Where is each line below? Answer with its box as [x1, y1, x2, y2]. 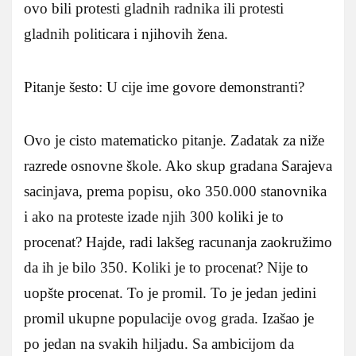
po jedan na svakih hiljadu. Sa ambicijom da [24, 335, 294, 352]
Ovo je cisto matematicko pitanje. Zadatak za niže [24, 131, 324, 149]
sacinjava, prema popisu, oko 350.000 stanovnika [24, 182, 327, 199]
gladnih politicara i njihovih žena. [24, 25, 228, 42]
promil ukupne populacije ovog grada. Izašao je [24, 309, 314, 327]
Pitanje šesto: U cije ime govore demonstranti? [24, 78, 304, 95]
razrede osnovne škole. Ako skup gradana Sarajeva [24, 157, 332, 174]
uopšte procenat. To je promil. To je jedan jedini [24, 284, 316, 301]
